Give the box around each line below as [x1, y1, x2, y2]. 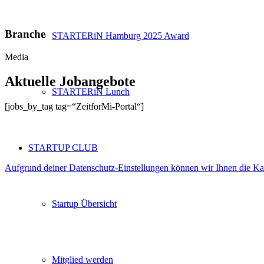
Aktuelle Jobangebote [5, 74, 136, 90]
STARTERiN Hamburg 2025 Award [52, 31, 189, 41]
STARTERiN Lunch [52, 87, 130, 97]
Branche [5, 27, 45, 40]
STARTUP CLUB [28, 143, 98, 153]
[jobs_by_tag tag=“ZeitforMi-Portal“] [5, 101, 144, 112]
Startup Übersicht [52, 199, 117, 209]
